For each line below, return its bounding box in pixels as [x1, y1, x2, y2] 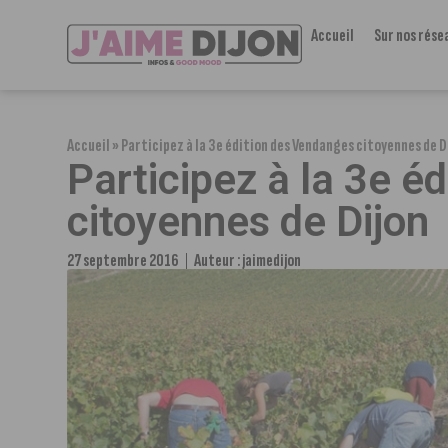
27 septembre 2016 [67, 250, 180, 271]
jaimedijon [242, 250, 302, 271]
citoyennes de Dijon [67, 197, 430, 246]
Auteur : [194, 250, 243, 271]
